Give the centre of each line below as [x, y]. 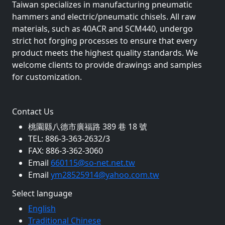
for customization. [47, 77]
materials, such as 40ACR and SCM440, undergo [102, 28]
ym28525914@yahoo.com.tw [105, 175]
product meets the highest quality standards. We [105, 52]
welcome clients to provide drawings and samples [107, 65]
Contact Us [33, 111]
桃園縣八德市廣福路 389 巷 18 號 [88, 126]
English [42, 208]
